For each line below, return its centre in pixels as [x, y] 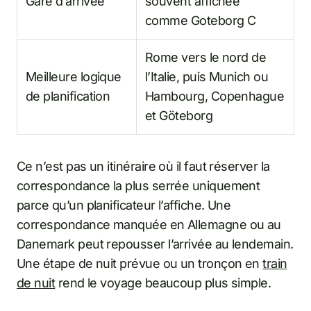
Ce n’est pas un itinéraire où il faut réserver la [143, 167]
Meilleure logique [74, 77]
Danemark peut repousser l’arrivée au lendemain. [155, 244]
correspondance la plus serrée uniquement [138, 186]
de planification [68, 96]
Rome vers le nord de [206, 58]
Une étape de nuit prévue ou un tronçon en [140, 264]
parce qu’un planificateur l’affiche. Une [124, 205]
